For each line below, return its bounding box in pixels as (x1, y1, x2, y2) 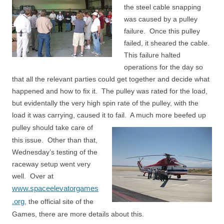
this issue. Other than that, (12, 136, 97, 144)
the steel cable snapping (124, 3, 201, 11)
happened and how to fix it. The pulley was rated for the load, (12, 87, 207, 95)
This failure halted (124, 51, 180, 59)
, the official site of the (24, 197, 93, 206)
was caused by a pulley (124, 15, 197, 23)
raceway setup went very (12, 160, 90, 168)
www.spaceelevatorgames (12, 184, 98, 193)
